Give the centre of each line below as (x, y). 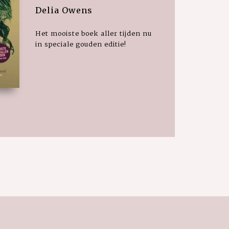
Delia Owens (64, 10)
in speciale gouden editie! (81, 44)
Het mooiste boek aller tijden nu (94, 33)
